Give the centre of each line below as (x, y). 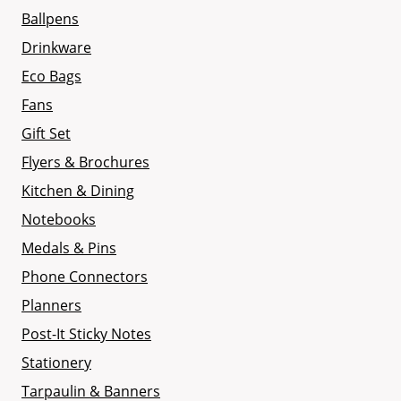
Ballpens (50, 19)
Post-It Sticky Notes (86, 334)
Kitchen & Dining (78, 191)
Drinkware (56, 48)
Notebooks (59, 220)
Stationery (56, 363)
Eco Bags (51, 77)
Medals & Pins (69, 248)
